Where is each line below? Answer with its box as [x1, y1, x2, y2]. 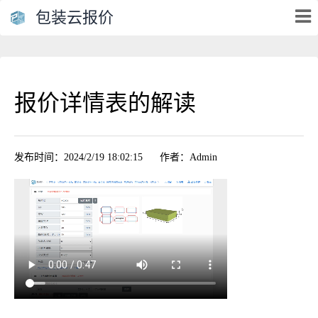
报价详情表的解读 [14, 90, 196, 116]
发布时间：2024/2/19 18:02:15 [14, 151, 143, 163]
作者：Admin [160, 151, 217, 163]
